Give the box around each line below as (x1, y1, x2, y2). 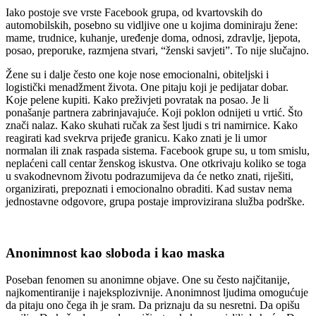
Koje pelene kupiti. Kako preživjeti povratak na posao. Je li (6, 93, 269, 106)
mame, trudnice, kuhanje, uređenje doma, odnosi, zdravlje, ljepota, (6, 31, 300, 44)
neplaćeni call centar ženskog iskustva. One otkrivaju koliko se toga (6, 157, 306, 169)
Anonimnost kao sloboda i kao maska (6, 245, 225, 260)
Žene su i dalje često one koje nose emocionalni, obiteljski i (6, 68, 269, 80)
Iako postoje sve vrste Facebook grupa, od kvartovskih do (6, 6, 262, 18)
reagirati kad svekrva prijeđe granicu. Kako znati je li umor (6, 131, 267, 144)
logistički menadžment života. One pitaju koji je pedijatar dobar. (6, 80, 288, 93)
